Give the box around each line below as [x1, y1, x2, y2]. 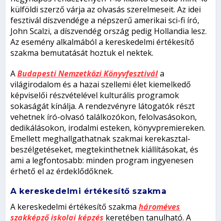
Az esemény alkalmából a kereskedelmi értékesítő [10, 37, 195, 48]
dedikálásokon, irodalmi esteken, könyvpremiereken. [10, 122, 206, 134]
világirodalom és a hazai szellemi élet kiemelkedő [10, 79, 191, 90]
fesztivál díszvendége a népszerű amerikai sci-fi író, [10, 15, 200, 26]
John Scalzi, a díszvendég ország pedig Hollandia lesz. [10, 26, 207, 37]
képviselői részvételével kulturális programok [10, 90, 180, 101]
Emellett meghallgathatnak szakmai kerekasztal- [10, 133, 191, 145]
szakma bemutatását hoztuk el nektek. [10, 47, 154, 59]
